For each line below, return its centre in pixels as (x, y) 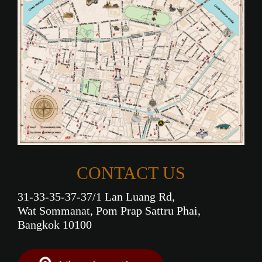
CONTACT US (131, 173)
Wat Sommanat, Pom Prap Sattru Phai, (109, 211)
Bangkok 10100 (55, 225)
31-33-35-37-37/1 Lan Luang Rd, (96, 197)
